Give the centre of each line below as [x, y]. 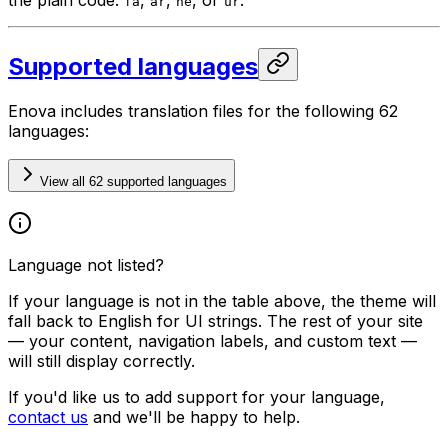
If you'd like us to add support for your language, [196, 397]
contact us [48, 417]
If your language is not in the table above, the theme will [222, 301]
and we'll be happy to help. [194, 417]
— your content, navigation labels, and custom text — [212, 341]
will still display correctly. [101, 361]
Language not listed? [86, 265]
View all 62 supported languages [133, 182]
